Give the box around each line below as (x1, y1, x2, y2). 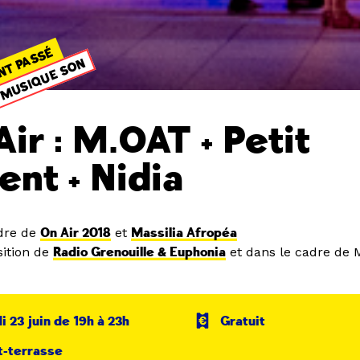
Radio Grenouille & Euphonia (53, 243, 227, 260)
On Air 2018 (40, 224, 112, 241)
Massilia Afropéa (131, 224, 238, 241)
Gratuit (220, 313, 266, 329)
